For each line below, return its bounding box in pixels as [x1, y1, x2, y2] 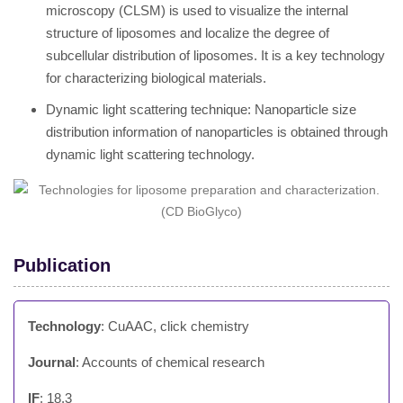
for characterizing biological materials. [46, 70, 266, 85]
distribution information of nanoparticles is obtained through [46, 124, 388, 139]
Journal [28, 354, 76, 370]
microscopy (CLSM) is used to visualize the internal [46, 3, 348, 18]
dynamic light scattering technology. [46, 147, 255, 162]
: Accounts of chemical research [76, 354, 264, 370]
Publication [13, 255, 111, 275]
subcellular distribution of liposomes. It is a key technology [46, 48, 385, 63]
